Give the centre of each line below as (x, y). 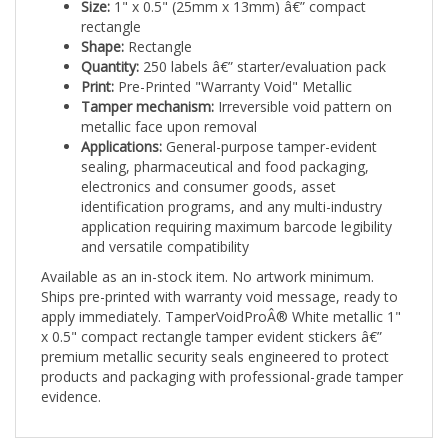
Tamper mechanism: (147, 87)
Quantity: (110, 47)
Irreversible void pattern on (303, 87)
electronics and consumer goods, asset (208, 167)
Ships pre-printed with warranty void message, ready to (219, 277)
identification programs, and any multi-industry (231, 187)
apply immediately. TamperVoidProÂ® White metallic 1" (221, 297)
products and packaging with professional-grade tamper (222, 357)
